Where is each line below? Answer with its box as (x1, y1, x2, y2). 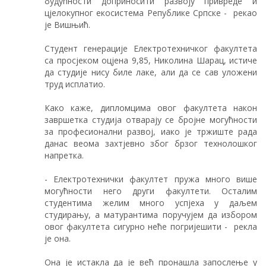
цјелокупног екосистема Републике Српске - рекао (45, 7, 257, 18)
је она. (45, 232, 71, 244)
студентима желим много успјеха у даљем (45, 197, 257, 208)
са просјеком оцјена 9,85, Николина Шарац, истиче (45, 54, 257, 66)
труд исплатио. (45, 78, 105, 90)
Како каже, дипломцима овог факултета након (45, 102, 257, 113)
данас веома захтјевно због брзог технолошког (45, 137, 257, 149)
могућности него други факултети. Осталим (45, 185, 257, 197)
